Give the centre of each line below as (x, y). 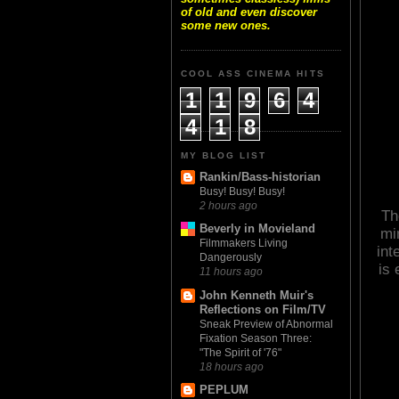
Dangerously (231, 258)
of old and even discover (249, 12)
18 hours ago (232, 366)
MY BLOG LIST (224, 155)
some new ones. (226, 26)
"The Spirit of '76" (240, 352)
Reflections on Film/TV (263, 309)
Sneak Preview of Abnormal (266, 324)
